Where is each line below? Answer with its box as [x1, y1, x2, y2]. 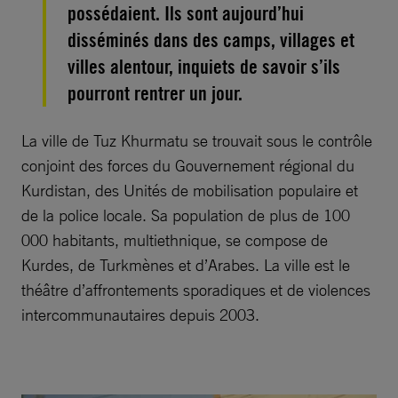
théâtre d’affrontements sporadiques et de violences [21, 280, 370, 299]
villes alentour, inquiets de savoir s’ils [68, 55, 340, 78]
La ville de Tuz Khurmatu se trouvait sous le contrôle [21, 131, 372, 150]
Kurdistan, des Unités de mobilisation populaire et [21, 180, 358, 200]
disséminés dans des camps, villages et [68, 28, 354, 52]
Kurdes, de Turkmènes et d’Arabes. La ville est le [21, 255, 350, 275]
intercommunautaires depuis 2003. [21, 305, 259, 324]
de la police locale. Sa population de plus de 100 [21, 205, 350, 225]
